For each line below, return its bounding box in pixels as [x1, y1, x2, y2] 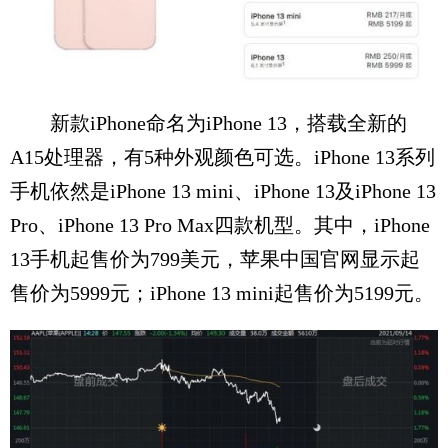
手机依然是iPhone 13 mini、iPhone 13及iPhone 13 [10, 180, 436, 203]
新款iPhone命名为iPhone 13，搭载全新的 [10, 112, 407, 135]
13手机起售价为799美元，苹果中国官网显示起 [10, 248, 420, 271]
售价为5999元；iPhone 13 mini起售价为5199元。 [10, 282, 434, 305]
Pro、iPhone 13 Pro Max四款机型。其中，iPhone [10, 214, 430, 237]
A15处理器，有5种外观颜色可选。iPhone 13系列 [10, 146, 435, 169]
